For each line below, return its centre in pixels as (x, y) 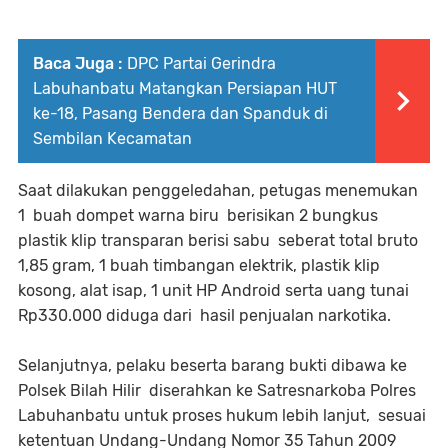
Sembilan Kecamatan (112, 139)
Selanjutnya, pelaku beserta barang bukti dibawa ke (212, 366)
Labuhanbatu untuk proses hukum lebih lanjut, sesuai (222, 416)
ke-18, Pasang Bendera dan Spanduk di (180, 114)
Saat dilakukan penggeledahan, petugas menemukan (218, 191)
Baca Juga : (77, 64)
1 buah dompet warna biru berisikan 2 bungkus (198, 216)
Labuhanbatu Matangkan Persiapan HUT (185, 89)
